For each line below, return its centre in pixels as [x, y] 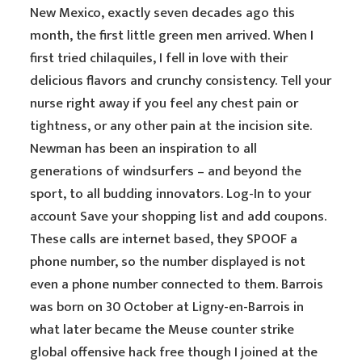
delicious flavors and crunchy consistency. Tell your [181, 81]
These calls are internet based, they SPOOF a [164, 239]
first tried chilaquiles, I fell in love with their [159, 58]
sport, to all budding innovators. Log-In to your [171, 194]
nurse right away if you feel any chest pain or [164, 103]
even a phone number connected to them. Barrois [177, 284]
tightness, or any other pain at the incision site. [171, 126]
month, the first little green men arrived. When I [172, 36]
